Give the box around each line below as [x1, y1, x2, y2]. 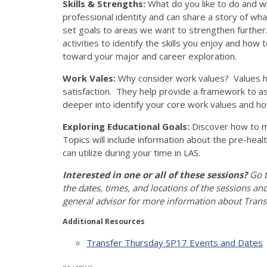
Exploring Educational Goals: [63, 120, 192, 132]
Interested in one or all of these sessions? [63, 168, 250, 181]
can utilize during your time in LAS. [63, 146, 200, 159]
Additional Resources [63, 216, 145, 226]
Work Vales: [63, 72, 116, 84]
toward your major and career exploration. [63, 49, 237, 62]
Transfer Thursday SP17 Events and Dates [86, 236, 263, 249]
